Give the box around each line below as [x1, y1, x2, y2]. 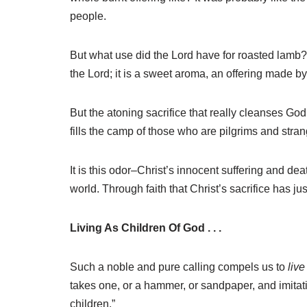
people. [70, 10, 106, 22]
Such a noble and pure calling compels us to [70, 260, 288, 273]
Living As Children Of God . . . [70, 221, 221, 234]
